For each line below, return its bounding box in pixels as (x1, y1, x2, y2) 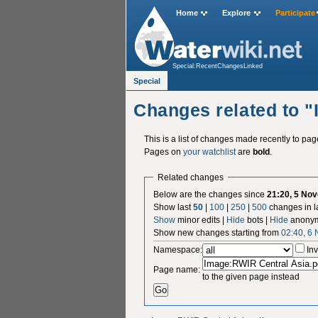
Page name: (153, 264, 201, 275)
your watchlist (182, 146, 236, 157)
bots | (245, 214, 270, 225)
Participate (275, 9, 315, 18)
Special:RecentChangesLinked (172, 62, 263, 70)
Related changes (158, 172, 224, 182)
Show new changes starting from (153, 227, 282, 238)
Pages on (143, 146, 183, 157)
